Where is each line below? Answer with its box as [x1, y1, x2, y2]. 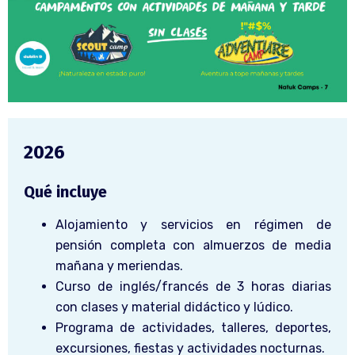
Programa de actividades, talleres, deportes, [55, 319, 331, 335]
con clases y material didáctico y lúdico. [55, 299, 293, 315]
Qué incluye [24, 181, 107, 201]
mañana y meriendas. [55, 258, 183, 273]
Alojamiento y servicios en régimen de [55, 216, 331, 232]
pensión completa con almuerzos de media [55, 237, 331, 253]
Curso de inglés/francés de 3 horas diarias [55, 278, 331, 294]
